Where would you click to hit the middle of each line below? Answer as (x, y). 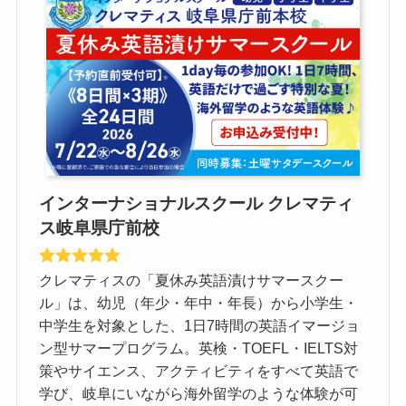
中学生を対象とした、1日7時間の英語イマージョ (200, 325)
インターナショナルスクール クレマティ (197, 203)
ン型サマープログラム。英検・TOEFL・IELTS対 (199, 348)
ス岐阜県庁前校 (100, 227)
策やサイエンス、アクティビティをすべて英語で (199, 370)
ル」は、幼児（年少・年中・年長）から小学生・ (199, 302)
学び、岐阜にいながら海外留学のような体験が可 (199, 393)
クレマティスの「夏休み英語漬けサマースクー (192, 280)
